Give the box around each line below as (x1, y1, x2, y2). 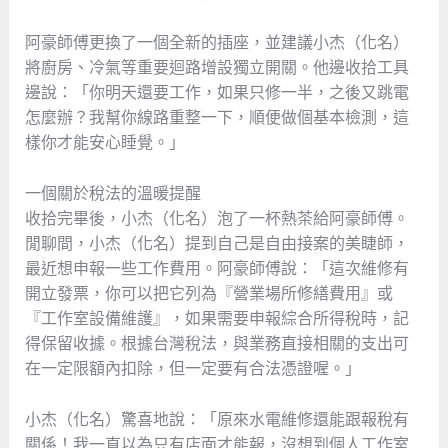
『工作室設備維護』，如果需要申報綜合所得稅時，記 (24, 308, 409, 328)
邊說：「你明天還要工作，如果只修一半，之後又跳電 (24, 83, 409, 103)
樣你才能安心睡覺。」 (24, 133, 185, 153)
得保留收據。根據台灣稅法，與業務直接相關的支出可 (24, 333, 409, 353)
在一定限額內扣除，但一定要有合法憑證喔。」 (24, 358, 361, 378)
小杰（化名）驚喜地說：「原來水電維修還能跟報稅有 (24, 409, 409, 429)
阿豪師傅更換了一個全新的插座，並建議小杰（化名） (24, 33, 409, 53)
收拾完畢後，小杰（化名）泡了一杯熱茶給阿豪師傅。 (24, 208, 409, 228)
